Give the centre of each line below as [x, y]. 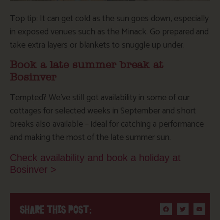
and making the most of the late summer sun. [90, 138]
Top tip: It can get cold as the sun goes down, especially [109, 18]
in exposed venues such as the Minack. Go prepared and [109, 32]
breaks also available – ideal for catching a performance [107, 124]
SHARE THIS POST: [56, 210]
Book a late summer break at [87, 65]
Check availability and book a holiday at [95, 157]
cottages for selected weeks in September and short [103, 111]
